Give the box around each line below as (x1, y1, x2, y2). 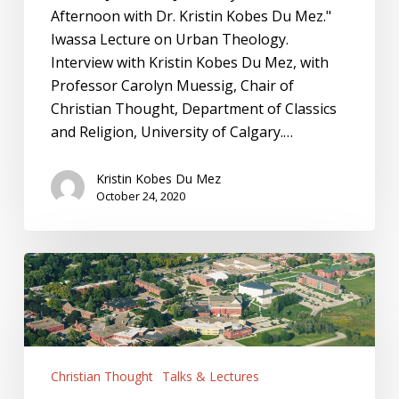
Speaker (22, 346, 78, 367)
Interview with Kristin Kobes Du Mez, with (50, 52, 329, 72)
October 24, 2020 (95, 187, 185, 204)
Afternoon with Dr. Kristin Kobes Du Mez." (50, 5, 331, 26)
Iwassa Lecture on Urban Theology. (50, 28, 289, 49)
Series (22, 370, 64, 390)
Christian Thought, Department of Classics (50, 98, 337, 118)
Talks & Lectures (161, 368, 259, 386)
